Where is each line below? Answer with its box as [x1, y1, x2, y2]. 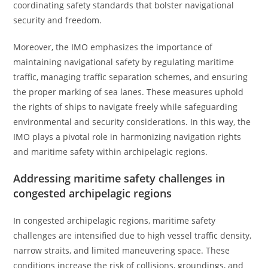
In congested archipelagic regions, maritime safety [13, 215, 216, 226]
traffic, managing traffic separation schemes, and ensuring [13, 71, 248, 83]
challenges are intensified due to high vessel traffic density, [13, 230, 252, 241]
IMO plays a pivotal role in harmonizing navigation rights [13, 131, 242, 142]
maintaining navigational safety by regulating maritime [13, 56, 234, 68]
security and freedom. [13, 14, 102, 26]
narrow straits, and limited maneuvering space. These [13, 245, 230, 256]
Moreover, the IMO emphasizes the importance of [13, 41, 213, 53]
